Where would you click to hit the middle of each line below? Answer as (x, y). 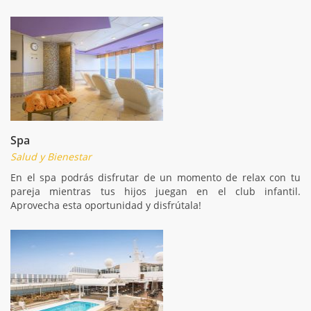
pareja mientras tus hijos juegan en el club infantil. (155, 191)
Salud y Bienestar (51, 156)
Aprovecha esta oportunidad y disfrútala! (106, 205)
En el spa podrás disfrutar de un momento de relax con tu (155, 177)
